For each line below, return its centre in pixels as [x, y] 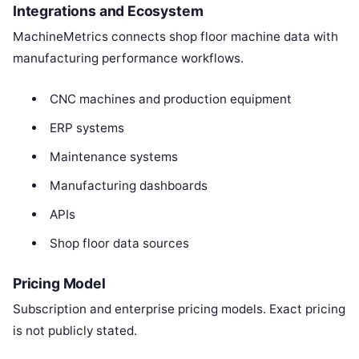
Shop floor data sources [119, 244]
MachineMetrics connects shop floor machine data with [175, 37]
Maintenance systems [113, 157]
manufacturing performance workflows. [128, 58]
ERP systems [87, 128]
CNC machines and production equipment [170, 99]
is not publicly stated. [75, 330]
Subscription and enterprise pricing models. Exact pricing [179, 309]
